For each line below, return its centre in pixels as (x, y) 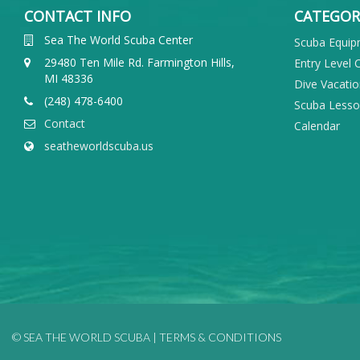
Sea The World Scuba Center (119, 40)
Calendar (317, 126)
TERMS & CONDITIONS (220, 337)
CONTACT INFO (78, 16)
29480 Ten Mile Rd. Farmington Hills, (139, 63)
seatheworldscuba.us (99, 146)
